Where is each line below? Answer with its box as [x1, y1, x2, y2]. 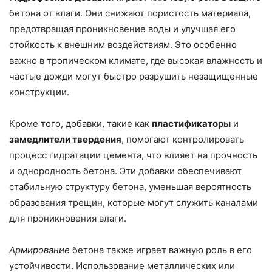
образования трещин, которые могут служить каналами [9, 197, 258, 209]
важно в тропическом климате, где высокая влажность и [9, 55, 262, 67]
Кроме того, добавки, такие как [9, 118, 152, 130]
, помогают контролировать [121, 134, 244, 146]
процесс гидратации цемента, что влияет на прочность [9, 149, 257, 161]
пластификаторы [152, 118, 231, 130]
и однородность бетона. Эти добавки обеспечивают [9, 165, 242, 177]
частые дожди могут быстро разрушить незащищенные [9, 70, 258, 83]
